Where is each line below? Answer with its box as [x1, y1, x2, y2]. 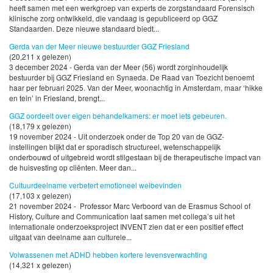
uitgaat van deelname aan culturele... [9, 231, 132, 242]
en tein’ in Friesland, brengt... [9, 92, 105, 103]
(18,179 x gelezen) [9, 120, 71, 131]
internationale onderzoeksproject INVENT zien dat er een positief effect [9, 221, 243, 232]
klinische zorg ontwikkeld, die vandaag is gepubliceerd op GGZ [9, 12, 218, 23]
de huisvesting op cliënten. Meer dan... [9, 161, 136, 172]
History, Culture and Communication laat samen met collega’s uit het [9, 210, 235, 221]
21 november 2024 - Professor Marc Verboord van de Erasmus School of [9, 200, 250, 211]
